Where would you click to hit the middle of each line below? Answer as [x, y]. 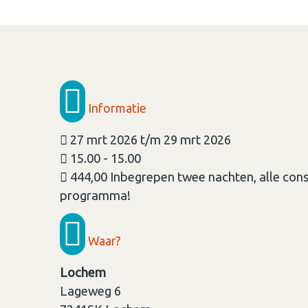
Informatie [116, 108]
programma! [95, 196]
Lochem [83, 273]
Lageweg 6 [90, 291]
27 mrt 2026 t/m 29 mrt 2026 [149, 140]
